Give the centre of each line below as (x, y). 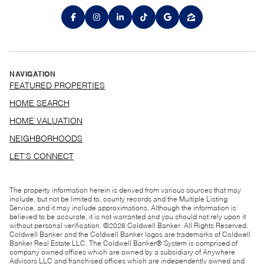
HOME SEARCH (39, 104)
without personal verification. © (59, 227)
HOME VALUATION (46, 122)
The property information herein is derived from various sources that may (125, 191)
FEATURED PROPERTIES (57, 86)
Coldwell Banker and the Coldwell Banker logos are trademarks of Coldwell (130, 235)
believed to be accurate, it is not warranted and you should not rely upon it (128, 218)
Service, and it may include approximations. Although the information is (123, 209)
